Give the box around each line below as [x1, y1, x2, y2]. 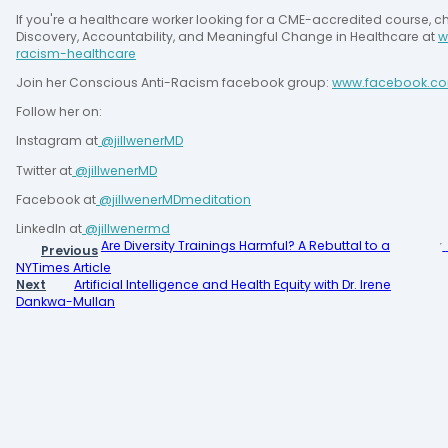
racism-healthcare [16, 44, 136, 62]
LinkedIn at [16, 220, 82, 238]
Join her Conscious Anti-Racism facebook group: [16, 73, 332, 91]
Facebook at [16, 190, 96, 208]
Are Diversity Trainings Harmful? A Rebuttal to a [100, 237, 390, 255]
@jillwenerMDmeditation [96, 190, 251, 208]
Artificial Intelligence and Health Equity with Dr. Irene [73, 275, 391, 293]
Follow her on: [16, 103, 102, 121]
